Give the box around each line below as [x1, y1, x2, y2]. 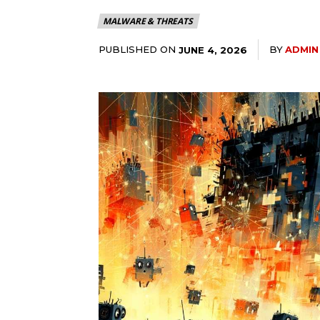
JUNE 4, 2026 [179, 44, 247, 56]
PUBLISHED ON [99, 43, 176, 55]
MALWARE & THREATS [103, 14, 193, 27]
